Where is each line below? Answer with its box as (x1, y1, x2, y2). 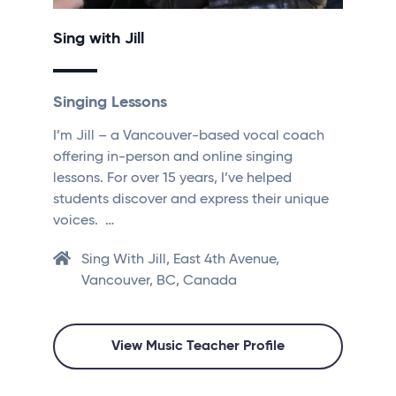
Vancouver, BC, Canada (81, 274, 237, 289)
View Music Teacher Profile (111, 339, 285, 354)
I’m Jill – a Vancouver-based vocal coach (53, 129, 324, 144)
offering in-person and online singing (53, 150, 293, 165)
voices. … (53, 214, 114, 229)
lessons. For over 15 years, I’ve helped (53, 171, 292, 187)
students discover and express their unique (53, 193, 329, 208)
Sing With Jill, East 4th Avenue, (81, 253, 279, 268)
